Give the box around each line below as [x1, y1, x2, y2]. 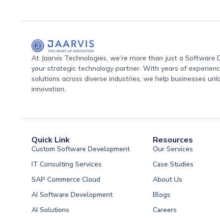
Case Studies [153, 160, 194, 169]
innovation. [31, 84, 66, 93]
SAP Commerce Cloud [31, 175, 100, 185]
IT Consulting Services [31, 160, 102, 169]
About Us [153, 175, 183, 185]
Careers [153, 205, 177, 215]
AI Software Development [31, 190, 112, 200]
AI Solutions [31, 205, 69, 215]
